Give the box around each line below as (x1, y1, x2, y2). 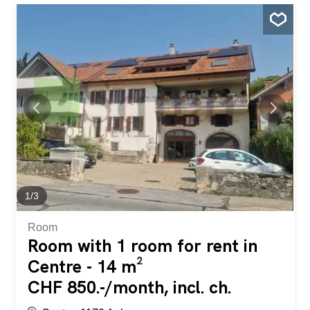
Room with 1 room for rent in (28, 235, 258, 258)
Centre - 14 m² (28, 255, 144, 279)
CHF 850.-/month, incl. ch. (28, 276, 232, 300)
